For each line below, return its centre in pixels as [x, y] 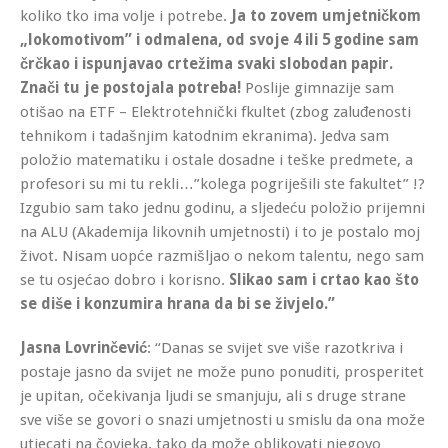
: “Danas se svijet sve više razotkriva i [275, 347]
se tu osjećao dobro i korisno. [122, 279]
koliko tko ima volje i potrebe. [123, 15]
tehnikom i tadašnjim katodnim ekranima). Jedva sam [204, 135]
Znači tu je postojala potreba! [130, 87]
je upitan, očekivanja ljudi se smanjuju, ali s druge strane [213, 395]
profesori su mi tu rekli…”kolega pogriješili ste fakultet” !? [222, 183]
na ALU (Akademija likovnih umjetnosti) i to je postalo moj [220, 231]
